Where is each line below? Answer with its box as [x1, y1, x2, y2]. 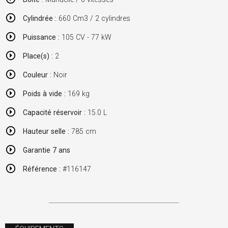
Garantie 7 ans [23, 146, 70, 154]
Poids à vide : [23, 89, 66, 98]
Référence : [23, 164, 61, 173]
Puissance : [23, 33, 60, 41]
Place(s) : [23, 51, 53, 60]
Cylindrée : [23, 14, 56, 22]
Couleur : [23, 70, 51, 79]
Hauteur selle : [23, 127, 69, 135]
